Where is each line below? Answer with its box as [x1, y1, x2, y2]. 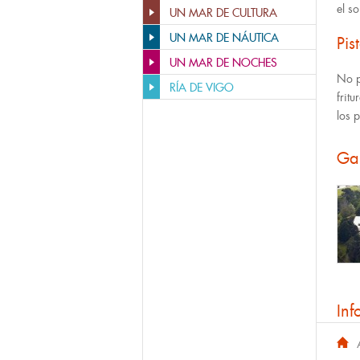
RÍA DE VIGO [170, 80, 234, 95]
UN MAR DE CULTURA [170, 6, 277, 20]
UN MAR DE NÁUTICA [170, 31, 279, 45]
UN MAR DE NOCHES [170, 55, 277, 70]
